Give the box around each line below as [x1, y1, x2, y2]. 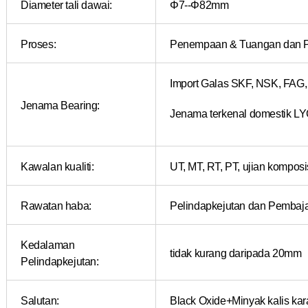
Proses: [21, 36, 56, 51]
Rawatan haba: [21, 198, 91, 212]
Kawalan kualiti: [21, 159, 94, 173]
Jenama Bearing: [21, 98, 100, 112]
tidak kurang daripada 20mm [170, 245, 302, 260]
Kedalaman [21, 237, 75, 252]
